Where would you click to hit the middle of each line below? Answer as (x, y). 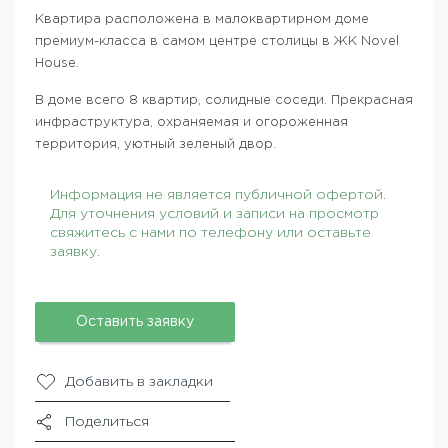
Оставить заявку (135, 321)
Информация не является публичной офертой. (218, 194)
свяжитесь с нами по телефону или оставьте (210, 232)
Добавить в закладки (139, 381)
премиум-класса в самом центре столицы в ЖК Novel (217, 41)
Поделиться (107, 421)
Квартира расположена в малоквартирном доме (202, 19)
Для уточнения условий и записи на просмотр (214, 213)
